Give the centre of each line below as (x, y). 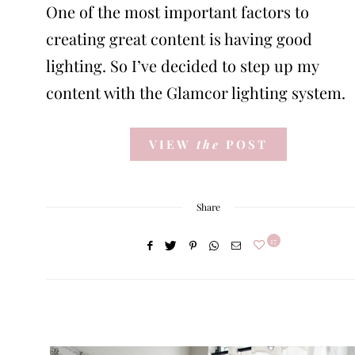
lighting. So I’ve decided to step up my (182, 65)
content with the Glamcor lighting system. (195, 92)
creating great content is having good (179, 38)
